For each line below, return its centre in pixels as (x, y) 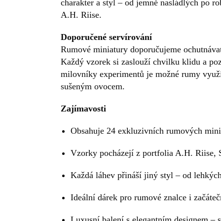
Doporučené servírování (106, 37)
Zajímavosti (83, 109)
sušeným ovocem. (93, 87)
